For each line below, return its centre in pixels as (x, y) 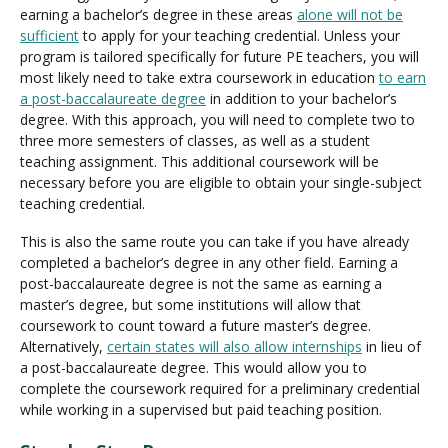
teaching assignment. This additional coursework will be (199, 161)
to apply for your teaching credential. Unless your (239, 35)
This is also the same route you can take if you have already (214, 242)
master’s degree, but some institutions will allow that (190, 305)
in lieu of (391, 347)
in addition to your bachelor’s (301, 98)
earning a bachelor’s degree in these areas (158, 14)
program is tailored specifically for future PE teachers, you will (219, 56)
